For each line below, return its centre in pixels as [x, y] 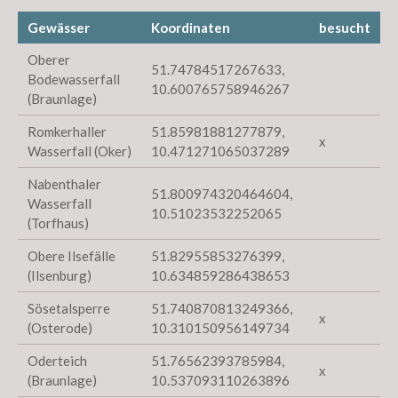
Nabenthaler [65, 184]
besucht [344, 28]
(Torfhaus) [59, 223]
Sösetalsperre [69, 309]
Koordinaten [190, 28]
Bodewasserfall [74, 80]
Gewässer [59, 28]
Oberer [49, 60]
